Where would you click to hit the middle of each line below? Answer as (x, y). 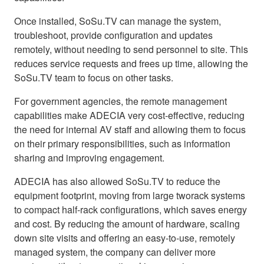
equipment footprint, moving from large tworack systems (130, 195)
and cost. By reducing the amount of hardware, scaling (127, 223)
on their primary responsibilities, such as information (122, 143)
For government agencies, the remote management (121, 101)
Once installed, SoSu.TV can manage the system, (118, 21)
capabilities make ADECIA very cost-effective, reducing (129, 115)
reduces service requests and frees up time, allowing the (131, 63)
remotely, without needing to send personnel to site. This (131, 49)
